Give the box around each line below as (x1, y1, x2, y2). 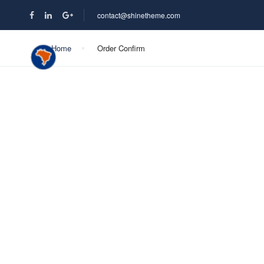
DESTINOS (187, 51, 230, 62)
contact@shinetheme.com (97, 10, 180, 20)
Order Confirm (97, 42, 145, 54)
